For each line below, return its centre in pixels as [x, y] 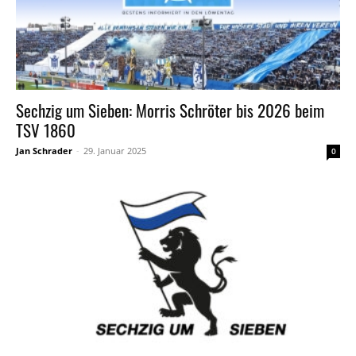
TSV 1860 [46, 130]
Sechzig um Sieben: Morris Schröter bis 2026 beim [170, 110]
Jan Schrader [44, 151]
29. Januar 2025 [115, 151]
